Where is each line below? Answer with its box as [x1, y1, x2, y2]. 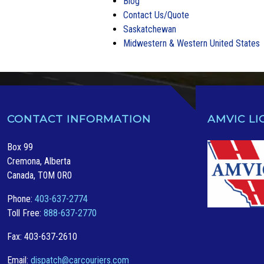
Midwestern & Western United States [123, 38, 260, 49]
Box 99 [7, 141, 33, 153]
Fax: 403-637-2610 [7, 231, 77, 242]
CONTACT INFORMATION [7, 112, 151, 125]
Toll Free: [7, 207, 44, 219]
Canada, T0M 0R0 [7, 170, 72, 181]
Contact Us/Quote [123, 9, 189, 21]
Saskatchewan [123, 24, 176, 35]
